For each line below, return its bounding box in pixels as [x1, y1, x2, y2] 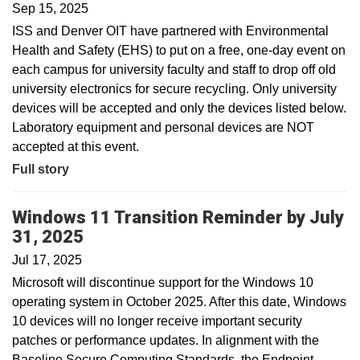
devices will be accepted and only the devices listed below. [12, 100, 346, 115]
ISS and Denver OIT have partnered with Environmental [12, 23, 329, 38]
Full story [12, 162, 69, 176]
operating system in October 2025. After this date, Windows [12, 295, 346, 309]
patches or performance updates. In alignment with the [12, 333, 319, 347]
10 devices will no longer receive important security [12, 314, 302, 328]
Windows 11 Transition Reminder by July [12, 207, 344, 227]
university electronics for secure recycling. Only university [12, 81, 337, 96]
